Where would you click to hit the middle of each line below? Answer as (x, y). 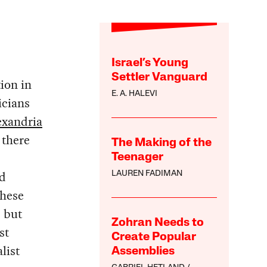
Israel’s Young (150, 63)
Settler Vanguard (160, 78)
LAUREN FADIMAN (147, 174)
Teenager (138, 158)
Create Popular (154, 237)
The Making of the (162, 143)
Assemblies (143, 252)
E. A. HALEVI (135, 94)
